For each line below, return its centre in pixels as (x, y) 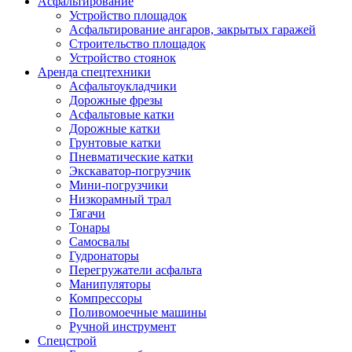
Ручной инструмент (123, 326)
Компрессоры (106, 298)
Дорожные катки (115, 128)
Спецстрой (67, 341)
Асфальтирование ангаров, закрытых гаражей (192, 29)
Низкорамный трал (120, 199)
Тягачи (87, 213)
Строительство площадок (137, 44)
